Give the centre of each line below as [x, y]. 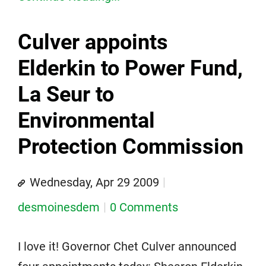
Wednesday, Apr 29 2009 [94, 182]
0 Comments [144, 207]
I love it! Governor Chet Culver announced [127, 246]
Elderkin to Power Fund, [130, 68]
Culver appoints [93, 42]
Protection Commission [131, 147]
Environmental [86, 121]
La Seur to [66, 94]
